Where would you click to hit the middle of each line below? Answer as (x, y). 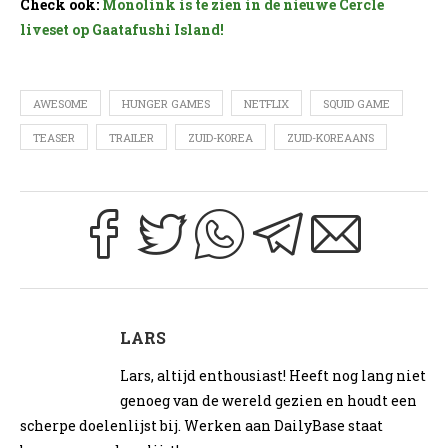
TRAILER (131, 138)
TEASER (54, 138)
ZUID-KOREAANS (330, 138)
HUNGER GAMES (166, 104)
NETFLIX (266, 104)
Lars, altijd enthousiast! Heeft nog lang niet (273, 376)
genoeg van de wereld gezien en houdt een (268, 401)
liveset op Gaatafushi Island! (122, 30)
